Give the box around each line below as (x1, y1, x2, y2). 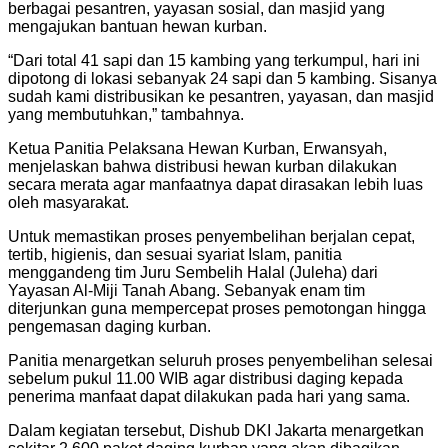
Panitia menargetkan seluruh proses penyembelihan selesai (8, 351, 433, 369)
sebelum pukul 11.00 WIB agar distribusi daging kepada (8, 369, 403, 387)
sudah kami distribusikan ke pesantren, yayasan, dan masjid (8, 87, 434, 105)
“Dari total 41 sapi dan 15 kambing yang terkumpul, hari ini (8, 51, 420, 69)
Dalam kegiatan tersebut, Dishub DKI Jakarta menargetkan (8, 421, 424, 439)
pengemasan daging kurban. (8, 317, 211, 335)
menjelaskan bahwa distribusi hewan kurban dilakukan (8, 157, 397, 175)
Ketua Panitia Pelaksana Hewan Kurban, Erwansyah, (8, 139, 387, 157)
